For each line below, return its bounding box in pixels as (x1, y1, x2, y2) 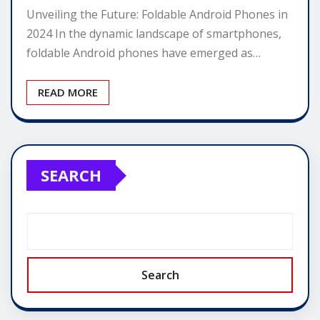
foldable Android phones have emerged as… (26, 45, 261, 61)
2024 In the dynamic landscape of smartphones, (26, 26, 281, 42)
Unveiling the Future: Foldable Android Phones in (26, 6, 288, 23)
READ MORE (38, 85, 98, 100)
